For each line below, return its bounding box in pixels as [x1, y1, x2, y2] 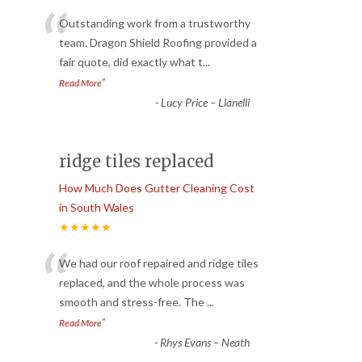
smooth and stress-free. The [59, 295, 207, 309]
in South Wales [59, 200, 134, 215]
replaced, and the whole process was [59, 276, 245, 290]
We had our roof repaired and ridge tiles [59, 256, 259, 271]
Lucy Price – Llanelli [160, 95, 250, 110]
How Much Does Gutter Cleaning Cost [59, 181, 255, 196]
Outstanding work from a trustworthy [59, 16, 250, 31]
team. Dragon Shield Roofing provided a [59, 36, 257, 50]
